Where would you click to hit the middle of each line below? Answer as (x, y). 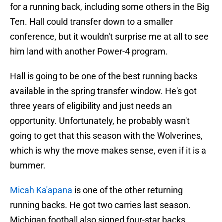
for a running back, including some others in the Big (110, 7)
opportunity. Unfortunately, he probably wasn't (100, 121)
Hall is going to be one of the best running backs (104, 76)
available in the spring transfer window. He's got (103, 91)
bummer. (28, 166)
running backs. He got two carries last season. (100, 205)
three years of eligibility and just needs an (91, 106)
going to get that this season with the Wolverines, (106, 136)
